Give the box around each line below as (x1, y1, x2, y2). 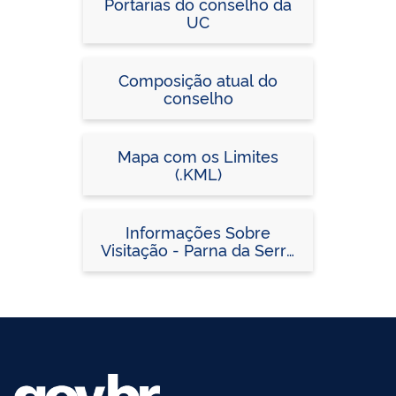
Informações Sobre (126, 220, 270, 242)
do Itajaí (169, 255, 227, 278)
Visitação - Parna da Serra (101, 238, 295, 260)
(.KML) (174, 162, 222, 184)
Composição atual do (118, 68, 278, 90)
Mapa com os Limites (118, 144, 278, 166)
